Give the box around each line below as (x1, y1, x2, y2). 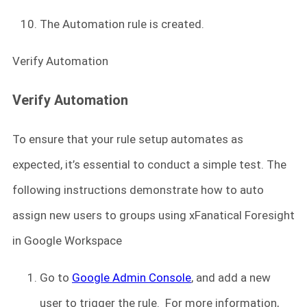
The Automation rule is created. (40, 16, 204, 31)
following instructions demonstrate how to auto (12, 182, 264, 197)
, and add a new (191, 270, 271, 284)
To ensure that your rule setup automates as (12, 132, 243, 146)
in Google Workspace (12, 233, 122, 247)
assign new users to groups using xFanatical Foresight (12, 208, 295, 222)
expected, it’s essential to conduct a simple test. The (12, 157, 286, 171)
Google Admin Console (72, 270, 191, 284)
